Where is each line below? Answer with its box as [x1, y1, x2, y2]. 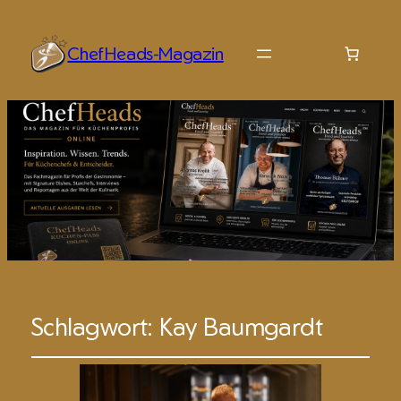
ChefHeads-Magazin [67, 42, 224, 65]
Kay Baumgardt [159, 310, 323, 341]
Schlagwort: [30, 310, 160, 341]
